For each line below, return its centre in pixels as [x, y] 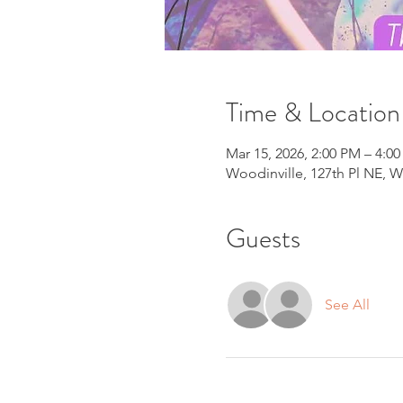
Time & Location [313, 112]
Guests [263, 238]
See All [347, 304]
